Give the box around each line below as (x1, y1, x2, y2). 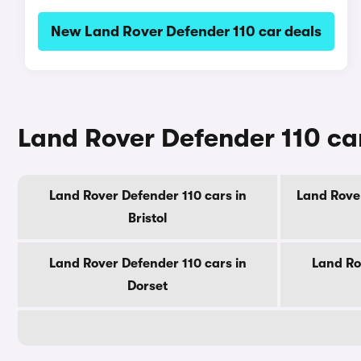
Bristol (128, 211, 167, 226)
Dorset (127, 279, 168, 293)
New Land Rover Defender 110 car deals (50, 23, 322, 39)
